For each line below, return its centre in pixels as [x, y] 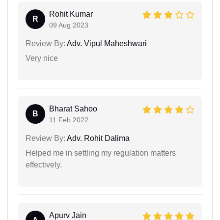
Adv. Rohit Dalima [97, 138]
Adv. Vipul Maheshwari [106, 43]
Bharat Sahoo [73, 109]
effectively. [44, 165]
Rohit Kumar [71, 14]
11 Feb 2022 [69, 120]
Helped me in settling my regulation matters [101, 153]
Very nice [42, 58]
